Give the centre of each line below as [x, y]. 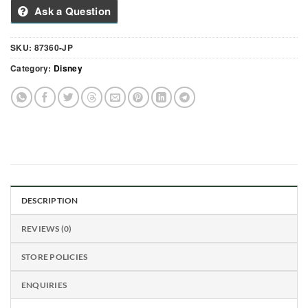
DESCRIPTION [50, 201]
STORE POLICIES [55, 257]
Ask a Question [73, 11]
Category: [32, 68]
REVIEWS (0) [47, 229]
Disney [68, 68]
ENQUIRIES [44, 285]
